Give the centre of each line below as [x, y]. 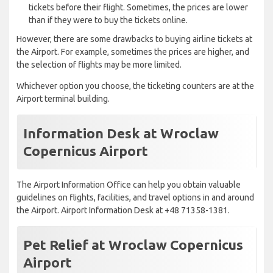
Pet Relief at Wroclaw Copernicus [133, 245]
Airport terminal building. [63, 99]
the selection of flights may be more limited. [99, 65]
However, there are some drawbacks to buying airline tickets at [134, 39]
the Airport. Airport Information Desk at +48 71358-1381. [123, 211]
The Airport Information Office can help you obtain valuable [129, 185]
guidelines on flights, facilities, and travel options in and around [135, 198]
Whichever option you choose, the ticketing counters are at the [135, 86]
